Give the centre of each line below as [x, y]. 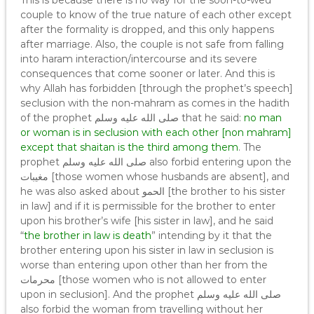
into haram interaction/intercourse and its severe [138, 59]
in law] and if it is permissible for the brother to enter [148, 206]
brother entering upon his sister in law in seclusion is [146, 250]
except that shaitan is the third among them [129, 147]
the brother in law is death [87, 235]
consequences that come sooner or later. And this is [147, 74]
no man [262, 118]
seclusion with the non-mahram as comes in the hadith [155, 103]
